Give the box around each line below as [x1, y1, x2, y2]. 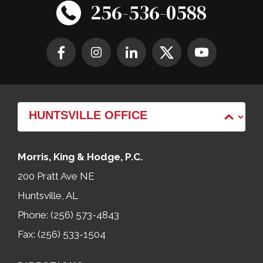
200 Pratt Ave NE [18, 170, 95, 183]
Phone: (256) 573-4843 [18, 209, 119, 221]
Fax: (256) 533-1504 [18, 228, 106, 241]
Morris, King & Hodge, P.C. [18, 151, 143, 163]
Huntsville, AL [18, 190, 78, 202]
